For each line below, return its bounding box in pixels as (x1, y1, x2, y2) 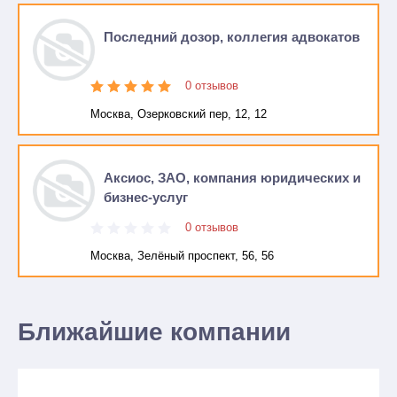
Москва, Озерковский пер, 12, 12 (90, 107, 267, 121)
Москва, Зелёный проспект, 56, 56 (90, 249, 274, 262)
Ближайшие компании (18, 318, 291, 346)
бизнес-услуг (104, 190, 188, 205)
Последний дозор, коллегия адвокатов (104, 29, 360, 44)
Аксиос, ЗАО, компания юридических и (104, 170, 361, 185)
